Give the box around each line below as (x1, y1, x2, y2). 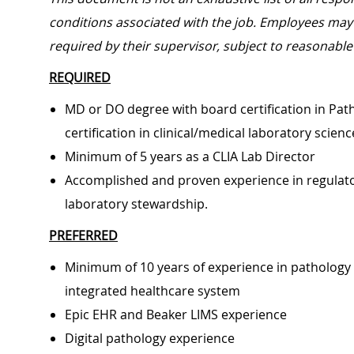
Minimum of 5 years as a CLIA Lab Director (65, 148, 315, 166)
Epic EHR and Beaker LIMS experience (65, 306, 287, 324)
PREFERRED (49, 227, 118, 245)
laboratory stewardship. (65, 195, 208, 213)
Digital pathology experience (65, 330, 235, 348)
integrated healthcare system (65, 282, 240, 300)
